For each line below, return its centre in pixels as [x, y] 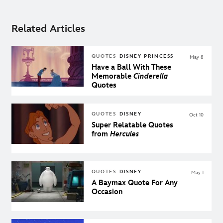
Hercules [124, 134]
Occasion [107, 192]
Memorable [112, 77]
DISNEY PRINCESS [147, 56]
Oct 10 [196, 115]
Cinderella [151, 77]
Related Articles [48, 29]
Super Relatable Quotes [132, 125]
